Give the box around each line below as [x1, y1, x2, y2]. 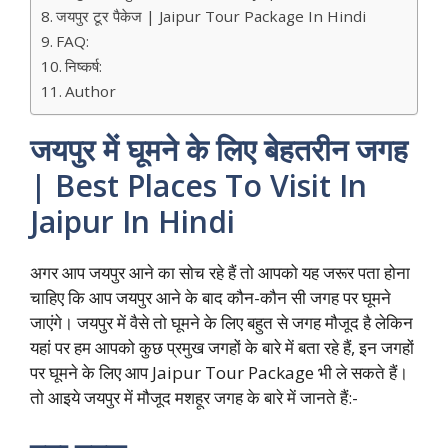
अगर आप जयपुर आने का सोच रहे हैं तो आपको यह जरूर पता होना [30, 261, 410, 285]
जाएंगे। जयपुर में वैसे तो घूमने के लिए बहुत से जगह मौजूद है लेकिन [30, 311, 413, 335]
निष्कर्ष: [65, 56, 103, 77]
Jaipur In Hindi [30, 201, 235, 243]
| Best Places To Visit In [30, 165, 367, 207]
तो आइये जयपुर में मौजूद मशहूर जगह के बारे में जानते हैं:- [30, 386, 358, 410]
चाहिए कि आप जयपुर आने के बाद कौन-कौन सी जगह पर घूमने [30, 286, 391, 310]
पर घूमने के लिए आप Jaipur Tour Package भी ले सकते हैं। [30, 361, 408, 385]
